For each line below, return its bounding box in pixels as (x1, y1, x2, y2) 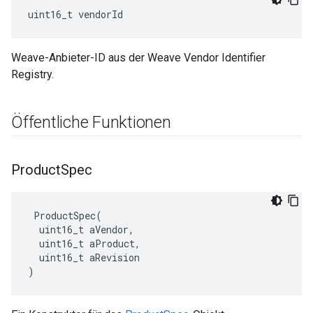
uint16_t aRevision (28, 251, 140, 264)
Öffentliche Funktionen (11, 112, 171, 132)
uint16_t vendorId (28, 8, 123, 21)
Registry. (11, 68, 54, 81)
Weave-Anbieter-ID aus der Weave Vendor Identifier (11, 51, 265, 64)
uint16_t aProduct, (28, 237, 140, 250)
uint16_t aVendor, (28, 223, 134, 236)
